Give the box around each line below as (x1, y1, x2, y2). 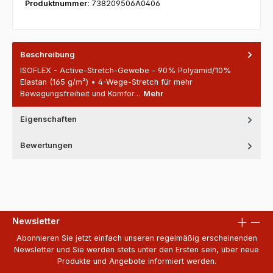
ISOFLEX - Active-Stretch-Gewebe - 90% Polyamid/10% (20, 66, 231, 76)
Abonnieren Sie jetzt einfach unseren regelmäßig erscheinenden (16, 233, 257, 243)
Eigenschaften (20, 115, 77, 124)
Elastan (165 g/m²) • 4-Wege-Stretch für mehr (20, 77, 193, 87)
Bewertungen (20, 141, 73, 151)
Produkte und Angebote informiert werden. (57, 257, 216, 266)
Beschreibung (20, 50, 75, 60)
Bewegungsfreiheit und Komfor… (20, 89, 143, 99)
